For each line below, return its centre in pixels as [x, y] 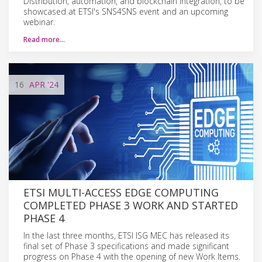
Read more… [44, 39]
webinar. [39, 22]
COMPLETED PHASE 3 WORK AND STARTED [131, 205]
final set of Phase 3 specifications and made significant [126, 246]
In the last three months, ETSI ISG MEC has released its [126, 235]
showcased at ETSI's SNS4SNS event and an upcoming [126, 11]
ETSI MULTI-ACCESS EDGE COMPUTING [121, 192]
